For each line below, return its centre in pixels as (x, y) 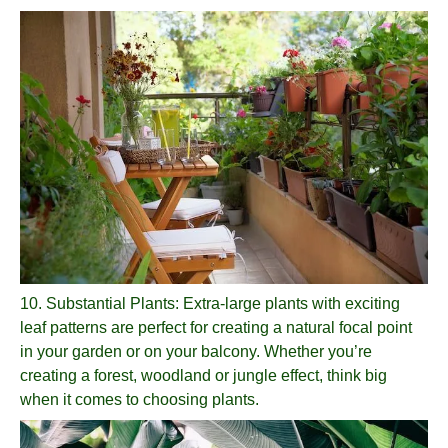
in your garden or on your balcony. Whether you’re (196, 351)
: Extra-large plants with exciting (287, 303)
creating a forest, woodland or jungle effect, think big (203, 375)
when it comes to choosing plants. (139, 399)
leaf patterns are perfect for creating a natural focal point (216, 327)
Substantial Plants (110, 303)
